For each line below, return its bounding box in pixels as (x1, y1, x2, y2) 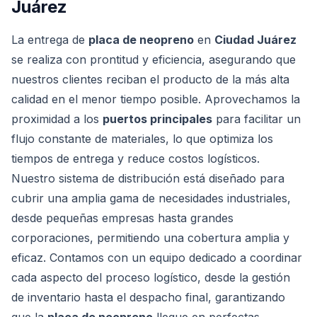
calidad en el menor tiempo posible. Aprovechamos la (11, 92, 300, 106)
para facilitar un (212, 112, 301, 126)
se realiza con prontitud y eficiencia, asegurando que (11, 52, 296, 67)
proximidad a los (11, 112, 103, 126)
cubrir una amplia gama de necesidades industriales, (11, 191, 291, 205)
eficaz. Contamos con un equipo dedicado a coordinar (11, 250, 302, 265)
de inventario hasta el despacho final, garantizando (11, 290, 285, 304)
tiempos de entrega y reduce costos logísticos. (11, 151, 260, 166)
